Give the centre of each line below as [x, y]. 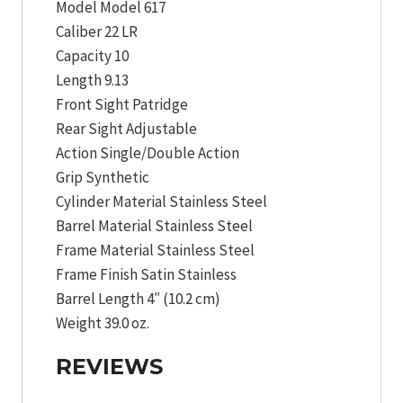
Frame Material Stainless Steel [155, 250]
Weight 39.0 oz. [103, 322]
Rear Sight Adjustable [126, 128]
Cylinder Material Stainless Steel [161, 201]
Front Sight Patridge [122, 104]
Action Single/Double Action [148, 152]
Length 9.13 [92, 80]
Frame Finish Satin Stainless [146, 274]
